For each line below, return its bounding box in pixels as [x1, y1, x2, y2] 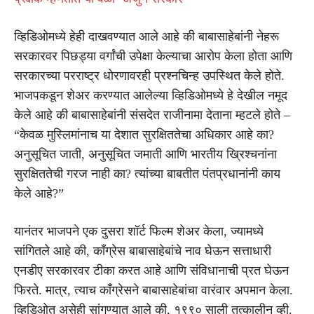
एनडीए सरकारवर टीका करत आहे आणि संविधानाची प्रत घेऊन [14, 263, 289, 278]
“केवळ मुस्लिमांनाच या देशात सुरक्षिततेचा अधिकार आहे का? [14, 127, 274, 142]
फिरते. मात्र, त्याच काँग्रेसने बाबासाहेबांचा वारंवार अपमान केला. [14, 282, 293, 297]
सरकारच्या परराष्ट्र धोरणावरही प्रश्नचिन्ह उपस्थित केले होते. [14, 68, 285, 83]
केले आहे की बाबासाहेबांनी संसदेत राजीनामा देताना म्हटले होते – [14, 107, 290, 122]
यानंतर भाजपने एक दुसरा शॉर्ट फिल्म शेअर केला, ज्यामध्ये [14, 224, 264, 238]
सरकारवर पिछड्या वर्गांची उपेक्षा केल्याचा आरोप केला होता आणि [14, 48, 292, 63]
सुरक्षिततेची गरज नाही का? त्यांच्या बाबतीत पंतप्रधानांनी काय [14, 166, 280, 181]
